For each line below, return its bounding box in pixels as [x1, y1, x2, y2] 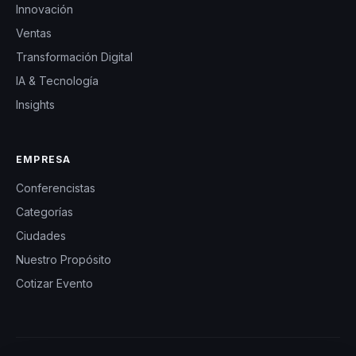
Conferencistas [16, 180, 95, 195]
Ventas [16, 25, 52, 40]
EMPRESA [16, 153, 72, 165]
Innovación [16, 2, 73, 16]
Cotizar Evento [16, 276, 93, 290]
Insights [16, 97, 55, 111]
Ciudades [16, 228, 66, 242]
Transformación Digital [16, 49, 133, 64]
